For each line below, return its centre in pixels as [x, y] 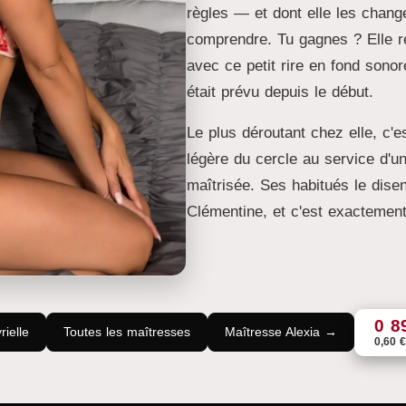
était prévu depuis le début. [280, 92]
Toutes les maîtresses [126, 332]
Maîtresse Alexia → [280, 332]
